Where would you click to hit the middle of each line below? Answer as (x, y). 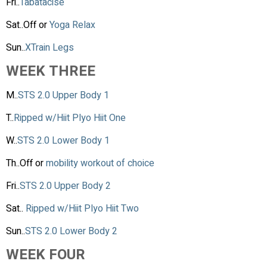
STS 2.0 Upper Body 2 (65, 186)
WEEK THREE (51, 71)
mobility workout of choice (101, 163)
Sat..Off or (28, 25)
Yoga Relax (72, 25)
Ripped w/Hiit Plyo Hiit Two (82, 208)
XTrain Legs (51, 47)
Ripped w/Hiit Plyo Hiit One (70, 118)
